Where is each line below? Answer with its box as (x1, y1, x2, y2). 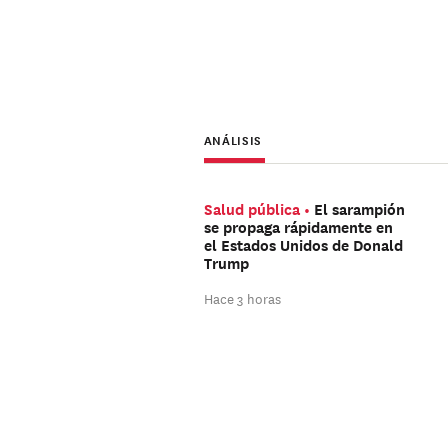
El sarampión (313, 198, 405, 221)
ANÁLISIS (203, 129, 262, 149)
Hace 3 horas (203, 287, 281, 309)
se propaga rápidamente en (203, 216, 393, 239)
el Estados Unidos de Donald (203, 234, 403, 257)
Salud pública (203, 198, 300, 221)
